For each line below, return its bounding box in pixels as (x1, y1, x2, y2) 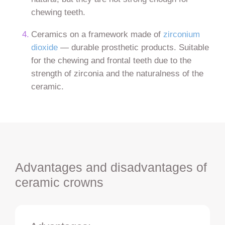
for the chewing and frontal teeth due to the (31, 55, 192, 65)
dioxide (31, 42, 58, 52)
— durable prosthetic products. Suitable (58, 42, 209, 52)
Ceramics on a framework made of (31, 29, 164, 39)
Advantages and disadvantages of (15, 160, 207, 175)
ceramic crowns (15, 175, 103, 190)
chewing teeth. (31, 7, 86, 18)
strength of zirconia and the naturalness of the (31, 68, 204, 78)
